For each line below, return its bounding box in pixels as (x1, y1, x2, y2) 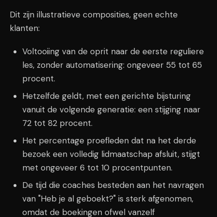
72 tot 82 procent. (22, 118, 93, 128)
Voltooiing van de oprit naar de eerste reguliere (22, 46, 204, 57)
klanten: (10, 23, 40, 33)
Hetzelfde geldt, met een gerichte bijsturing (22, 91, 191, 101)
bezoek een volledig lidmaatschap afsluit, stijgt (22, 149, 200, 159)
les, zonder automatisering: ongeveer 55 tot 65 (22, 60, 202, 70)
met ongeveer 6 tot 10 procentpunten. (22, 162, 172, 173)
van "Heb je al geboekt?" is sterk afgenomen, (22, 193, 193, 204)
